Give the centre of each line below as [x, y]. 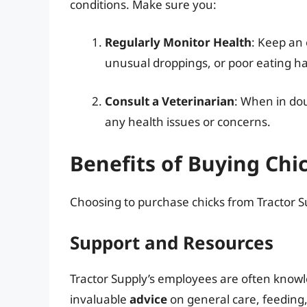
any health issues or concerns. [188, 121]
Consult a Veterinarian [170, 101]
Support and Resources [172, 242]
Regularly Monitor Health [178, 42]
